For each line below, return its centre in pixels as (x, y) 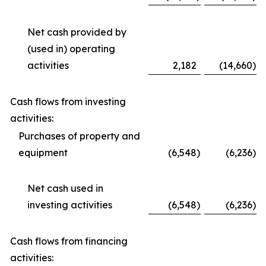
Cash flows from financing (69, 241)
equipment (43, 153)
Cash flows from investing (68, 102)
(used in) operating (71, 49)
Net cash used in (65, 188)
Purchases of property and (79, 136)
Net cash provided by (77, 32)
